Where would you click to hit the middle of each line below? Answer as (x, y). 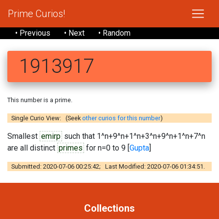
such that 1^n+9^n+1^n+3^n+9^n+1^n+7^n (134, 136)
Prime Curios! (36, 14)
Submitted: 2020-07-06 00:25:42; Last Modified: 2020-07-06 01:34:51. (108, 166)
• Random (114, 33)
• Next (74, 33)
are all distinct (32, 148)
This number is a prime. (40, 100)
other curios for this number (121, 118)
